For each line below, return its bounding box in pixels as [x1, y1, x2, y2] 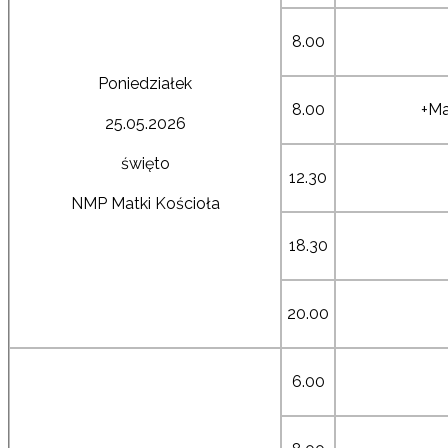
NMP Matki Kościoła [70, 193, 220, 213]
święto [120, 153, 170, 173]
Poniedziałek [98, 73, 192, 93]
